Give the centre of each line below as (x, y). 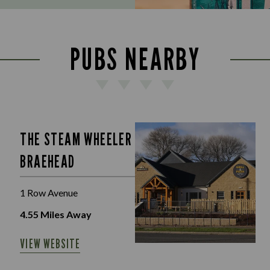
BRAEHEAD (48, 161)
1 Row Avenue (49, 192)
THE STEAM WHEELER (76, 139)
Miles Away (65, 214)
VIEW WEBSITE (50, 243)
